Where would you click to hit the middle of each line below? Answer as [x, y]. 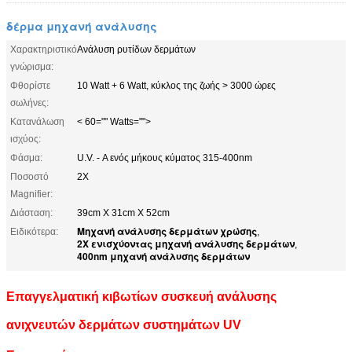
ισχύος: [26, 139]
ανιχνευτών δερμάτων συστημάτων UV [124, 324]
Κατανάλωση [37, 121]
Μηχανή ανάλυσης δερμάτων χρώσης [167, 231]
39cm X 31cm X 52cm [123, 213]
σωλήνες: [29, 103]
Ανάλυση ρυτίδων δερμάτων [136, 49]
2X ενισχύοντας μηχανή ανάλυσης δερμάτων [186, 243]
